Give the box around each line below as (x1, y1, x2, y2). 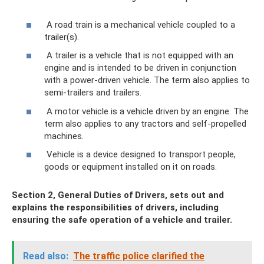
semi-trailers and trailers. (44, 87, 141, 98)
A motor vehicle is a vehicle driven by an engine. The (44, 105, 249, 117)
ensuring (12, 214, 49, 226)
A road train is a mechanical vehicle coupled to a (44, 19, 235, 30)
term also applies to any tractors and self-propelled (44, 118, 246, 129)
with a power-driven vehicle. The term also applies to (44, 75, 250, 86)
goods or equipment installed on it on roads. (44, 161, 217, 173)
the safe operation (51, 214, 131, 226)
